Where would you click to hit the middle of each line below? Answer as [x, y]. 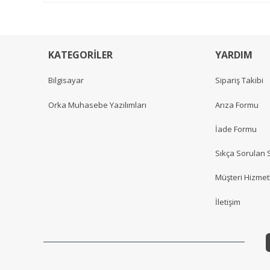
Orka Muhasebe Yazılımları [97, 105]
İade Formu [236, 129]
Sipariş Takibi [239, 80]
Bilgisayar [66, 80]
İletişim [228, 202]
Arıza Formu [237, 105]
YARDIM [234, 55]
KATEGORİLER [80, 55]
